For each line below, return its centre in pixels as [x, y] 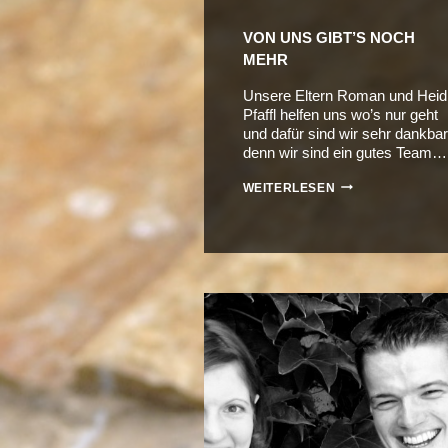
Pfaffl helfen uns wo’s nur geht [340, 114]
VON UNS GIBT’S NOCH [328, 37]
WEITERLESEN [289, 187]
